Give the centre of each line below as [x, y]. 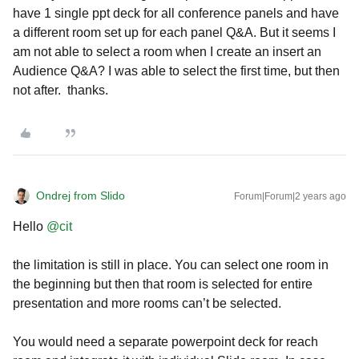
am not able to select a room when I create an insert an [167, 52]
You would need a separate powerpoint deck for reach [165, 342]
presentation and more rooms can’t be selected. [149, 303]
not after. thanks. [61, 90]
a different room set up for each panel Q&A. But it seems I [174, 32]
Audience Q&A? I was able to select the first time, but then [176, 71]
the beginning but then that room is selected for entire [163, 284]
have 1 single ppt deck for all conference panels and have [176, 13]
